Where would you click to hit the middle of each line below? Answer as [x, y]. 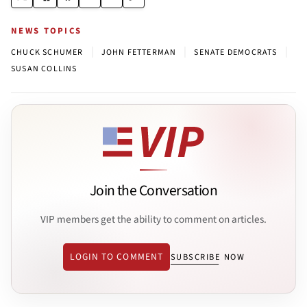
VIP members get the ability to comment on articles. [153, 219]
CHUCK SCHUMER [47, 52]
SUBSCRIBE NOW [208, 257]
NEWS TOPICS [47, 30]
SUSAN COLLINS [44, 69]
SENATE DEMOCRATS [236, 52]
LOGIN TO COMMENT [116, 257]
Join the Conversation [153, 191]
